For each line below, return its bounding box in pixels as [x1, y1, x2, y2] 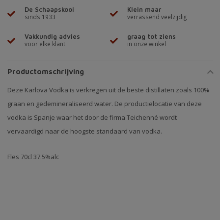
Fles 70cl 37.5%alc [7, 152, 59, 161]
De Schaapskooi [25, 5, 74, 14]
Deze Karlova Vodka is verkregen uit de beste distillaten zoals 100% [7, 85, 209, 95]
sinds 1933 [25, 13, 55, 21]
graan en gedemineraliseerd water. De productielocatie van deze [7, 99, 202, 109]
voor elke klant [25, 40, 65, 48]
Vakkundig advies [25, 32, 80, 41]
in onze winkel [127, 40, 166, 48]
